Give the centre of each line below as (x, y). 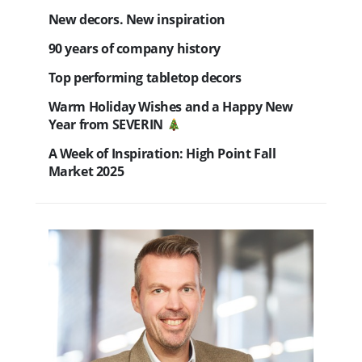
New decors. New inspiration (137, 20)
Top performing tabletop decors (145, 78)
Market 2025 (86, 172)
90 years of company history (134, 49)
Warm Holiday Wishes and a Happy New (170, 107)
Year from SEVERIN (107, 125)
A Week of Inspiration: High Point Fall (162, 154)
